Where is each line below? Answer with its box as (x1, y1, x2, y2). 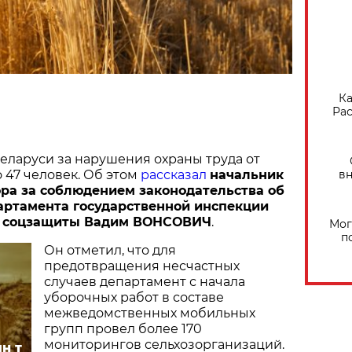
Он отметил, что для (44, 243, 176, 258)
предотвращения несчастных (44, 258, 240, 274)
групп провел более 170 (44, 321, 202, 337)
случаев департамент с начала (44, 274, 245, 290)
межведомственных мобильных (44, 306, 255, 321)
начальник (210, 167, 284, 183)
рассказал (141, 167, 207, 183)
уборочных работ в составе (44, 290, 224, 306)
